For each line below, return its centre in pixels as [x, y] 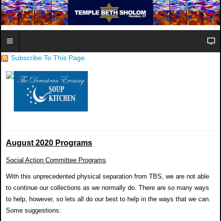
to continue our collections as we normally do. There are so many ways [108, 187]
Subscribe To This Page [48, 57]
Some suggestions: [34, 210]
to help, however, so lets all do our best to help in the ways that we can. [108, 199]
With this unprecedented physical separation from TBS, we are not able [108, 176]
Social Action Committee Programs [56, 160]
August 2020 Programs [49, 143]
